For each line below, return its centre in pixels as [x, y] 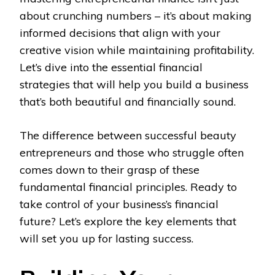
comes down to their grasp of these [110, 170]
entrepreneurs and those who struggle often [132, 153]
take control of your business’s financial [119, 204]
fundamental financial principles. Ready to [128, 187]
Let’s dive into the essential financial [111, 68]
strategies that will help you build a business [134, 85]
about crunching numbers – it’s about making [136, 16]
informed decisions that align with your [120, 33]
